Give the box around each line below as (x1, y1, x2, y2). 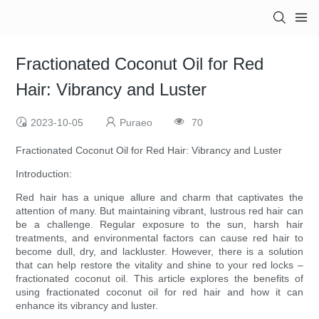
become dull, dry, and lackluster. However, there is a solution (16, 246, 303, 258)
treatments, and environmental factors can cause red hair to (16, 232, 303, 244)
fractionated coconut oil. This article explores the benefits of (16, 273, 303, 285)
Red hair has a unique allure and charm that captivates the (16, 192, 303, 204)
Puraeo (120, 117, 153, 129)
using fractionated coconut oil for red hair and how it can (16, 286, 303, 298)
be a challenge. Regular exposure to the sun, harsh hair (16, 219, 303, 231)
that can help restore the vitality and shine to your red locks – (16, 259, 303, 271)
